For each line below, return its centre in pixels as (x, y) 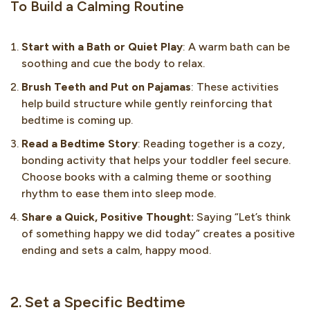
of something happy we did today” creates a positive (158, 234)
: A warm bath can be (236, 47)
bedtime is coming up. (77, 120)
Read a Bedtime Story (80, 144)
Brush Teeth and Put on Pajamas (106, 87)
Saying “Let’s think (244, 217)
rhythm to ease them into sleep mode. (119, 194)
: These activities (235, 87)
